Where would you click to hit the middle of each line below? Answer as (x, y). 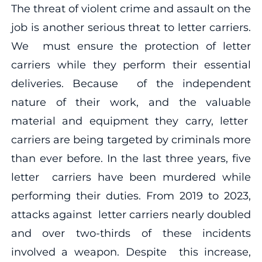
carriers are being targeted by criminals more (131, 139)
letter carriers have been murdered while (131, 177)
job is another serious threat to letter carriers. (131, 27)
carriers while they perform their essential (131, 65)
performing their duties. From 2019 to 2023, (131, 196)
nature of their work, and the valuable (131, 102)
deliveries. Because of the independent (131, 83)
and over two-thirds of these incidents (131, 233)
